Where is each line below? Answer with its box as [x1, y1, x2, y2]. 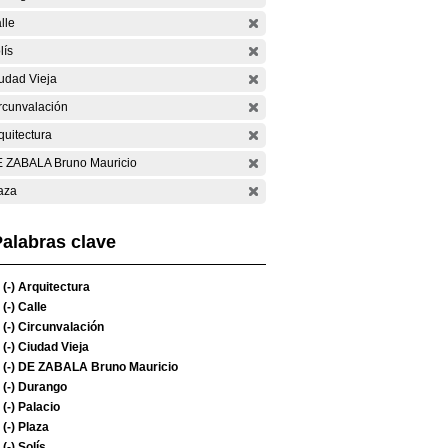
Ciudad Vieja [15, 340, 89, 354]
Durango [15, 380, 67, 394]
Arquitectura [15, 280, 90, 294]
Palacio [15, 400, 60, 414]
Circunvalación [15, 320, 104, 334]
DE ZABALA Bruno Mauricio [15, 360, 178, 374]
